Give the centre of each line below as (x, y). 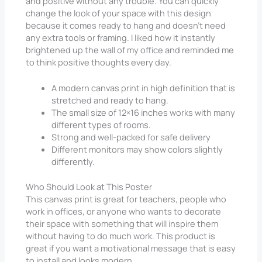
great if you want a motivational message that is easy (131, 248)
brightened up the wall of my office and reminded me (130, 49)
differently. (73, 161)
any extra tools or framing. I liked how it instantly (121, 37)
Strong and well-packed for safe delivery (131, 137)
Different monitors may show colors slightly (137, 149)
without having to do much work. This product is (121, 235)
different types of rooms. (101, 124)
